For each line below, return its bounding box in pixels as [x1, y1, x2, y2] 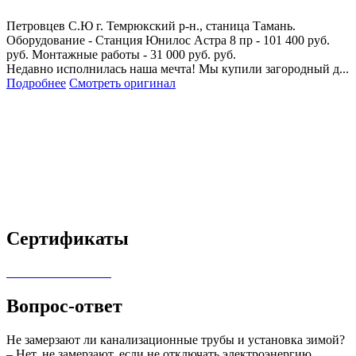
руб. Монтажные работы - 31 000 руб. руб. [6, 47, 236, 61]
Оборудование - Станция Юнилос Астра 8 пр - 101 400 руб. [6, 33, 330, 47]
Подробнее [6, 75, 66, 90]
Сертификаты [6, 228, 129, 250]
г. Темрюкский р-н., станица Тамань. [96, 18, 296, 33]
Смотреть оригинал [69, 75, 176, 90]
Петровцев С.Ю [6, 18, 93, 33]
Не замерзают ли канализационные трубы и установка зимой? [6, 333, 345, 347]
